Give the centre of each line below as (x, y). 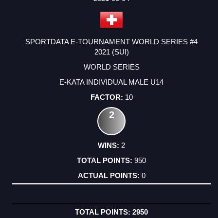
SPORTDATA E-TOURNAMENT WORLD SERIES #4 (111, 41)
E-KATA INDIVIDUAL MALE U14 (111, 82)
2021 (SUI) (111, 52)
